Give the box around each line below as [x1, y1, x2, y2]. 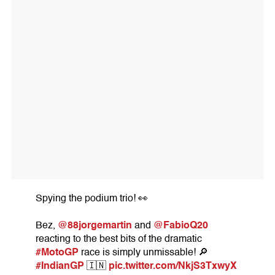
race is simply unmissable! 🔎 [79, 244, 208, 261]
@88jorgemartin [58, 217, 132, 234]
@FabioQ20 [153, 217, 208, 234]
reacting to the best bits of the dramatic [36, 231, 202, 247]
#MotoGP [36, 244, 79, 261]
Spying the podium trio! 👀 [36, 190, 148, 207]
